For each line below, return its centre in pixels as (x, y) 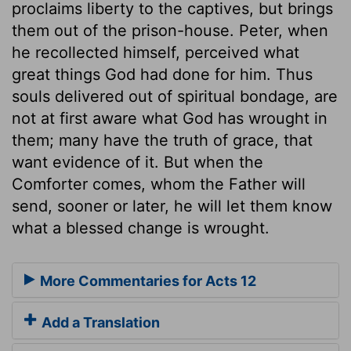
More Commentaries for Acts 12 (147, 281)
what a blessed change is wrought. (141, 228)
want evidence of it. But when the (138, 162)
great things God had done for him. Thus (162, 74)
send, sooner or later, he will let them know (172, 206)
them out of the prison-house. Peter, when (170, 30)
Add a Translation (99, 323)
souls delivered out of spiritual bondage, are (175, 96)
